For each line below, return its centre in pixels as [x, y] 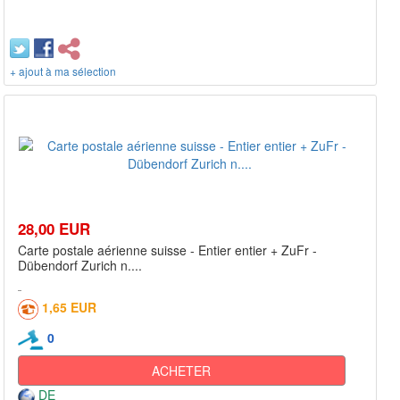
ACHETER [182, 370]
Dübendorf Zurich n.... [80, 265]
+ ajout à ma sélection [63, 71]
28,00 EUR [54, 229]
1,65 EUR [69, 307]
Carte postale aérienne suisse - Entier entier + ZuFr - [167, 250]
